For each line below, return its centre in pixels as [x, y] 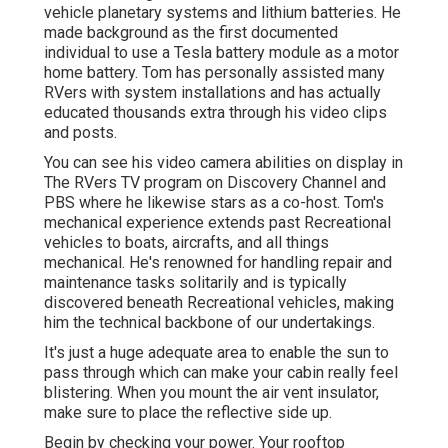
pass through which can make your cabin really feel [221, 372]
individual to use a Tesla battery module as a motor [221, 52]
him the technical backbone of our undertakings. [209, 322]
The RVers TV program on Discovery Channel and [215, 182]
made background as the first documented [191, 32]
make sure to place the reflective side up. [188, 412]
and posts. [80, 132]
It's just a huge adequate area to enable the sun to [216, 352]
